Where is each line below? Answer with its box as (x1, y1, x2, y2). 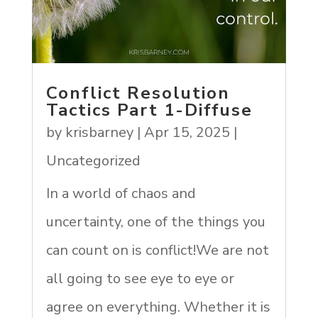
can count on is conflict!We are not (45, 241, 269, 261)
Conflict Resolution (45, 82, 230, 105)
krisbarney (65, 123, 133, 143)
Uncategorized (45, 151, 141, 171)
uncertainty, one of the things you (45, 212, 265, 232)
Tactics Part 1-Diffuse (45, 99, 253, 122)
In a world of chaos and (45, 184, 196, 204)
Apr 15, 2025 (143, 123, 230, 143)
